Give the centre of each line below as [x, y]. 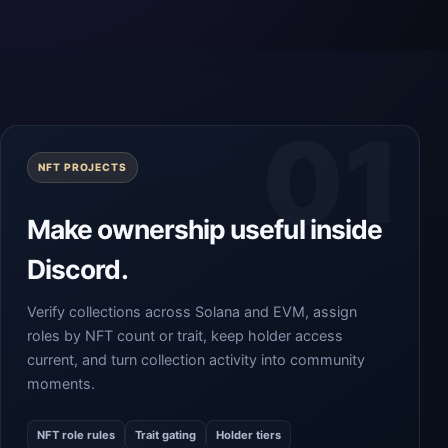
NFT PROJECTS [83, 167]
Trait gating [165, 435]
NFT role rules [76, 435]
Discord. [77, 269]
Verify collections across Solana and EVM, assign [192, 311]
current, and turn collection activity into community [196, 359]
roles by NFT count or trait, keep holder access [185, 335]
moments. [61, 383]
